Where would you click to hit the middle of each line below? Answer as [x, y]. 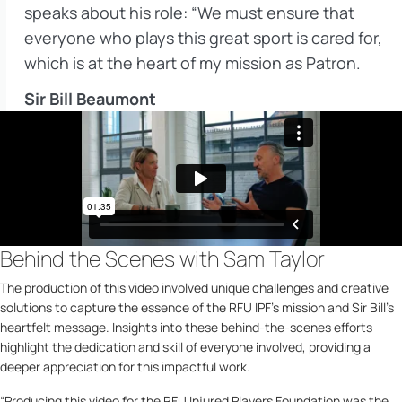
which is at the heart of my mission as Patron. [192, 62]
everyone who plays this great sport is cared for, [203, 37]
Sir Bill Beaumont [90, 98]
